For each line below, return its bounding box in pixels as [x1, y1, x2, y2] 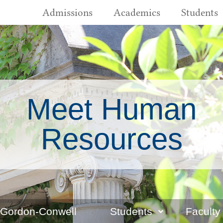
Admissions [42, 6, 93, 18]
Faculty [186, 206, 221, 217]
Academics [113, 6, 160, 18]
